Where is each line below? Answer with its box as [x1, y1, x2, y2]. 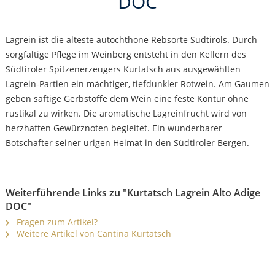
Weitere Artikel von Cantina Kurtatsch [14, 228, 171, 240]
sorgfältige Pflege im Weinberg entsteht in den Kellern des [5, 48, 246, 61]
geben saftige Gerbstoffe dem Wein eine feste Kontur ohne [5, 93, 249, 105]
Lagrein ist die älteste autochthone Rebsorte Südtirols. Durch [5, 34, 257, 46]
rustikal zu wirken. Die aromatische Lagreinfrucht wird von [5, 107, 247, 120]
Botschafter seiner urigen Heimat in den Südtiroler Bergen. [5, 137, 249, 149]
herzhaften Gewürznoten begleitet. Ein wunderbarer [5, 122, 222, 134]
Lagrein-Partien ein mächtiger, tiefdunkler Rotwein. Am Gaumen [5, 78, 269, 90]
